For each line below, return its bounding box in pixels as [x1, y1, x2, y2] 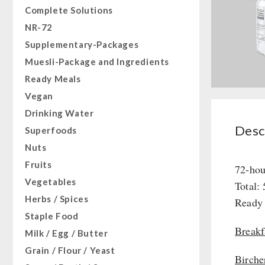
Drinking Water [25, 108, 94, 118]
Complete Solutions [25, 5, 113, 15]
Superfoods [25, 125, 77, 135]
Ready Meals [25, 73, 81, 84]
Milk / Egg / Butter [25, 228, 108, 238]
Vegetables [25, 176, 76, 187]
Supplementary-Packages [25, 39, 139, 50]
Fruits [25, 159, 52, 170]
